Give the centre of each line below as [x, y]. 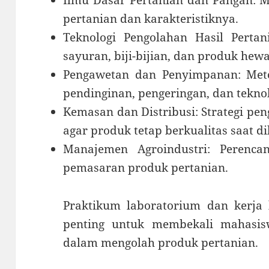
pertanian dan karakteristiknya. [151, 19]
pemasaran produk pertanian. [146, 168]
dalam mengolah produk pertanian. [161, 243]
